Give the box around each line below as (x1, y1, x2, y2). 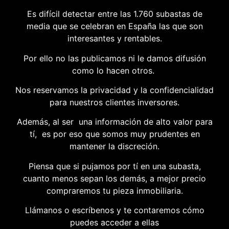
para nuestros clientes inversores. (50, 97, 179, 108)
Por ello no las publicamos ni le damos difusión (23, 53, 206, 63)
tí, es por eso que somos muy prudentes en (29, 129, 200, 140)
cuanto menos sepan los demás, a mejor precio (23, 173, 206, 184)
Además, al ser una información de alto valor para (16, 117, 213, 127)
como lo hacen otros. (72, 65, 157, 76)
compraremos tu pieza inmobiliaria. (46, 185, 183, 196)
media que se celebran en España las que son (26, 21, 203, 32)
